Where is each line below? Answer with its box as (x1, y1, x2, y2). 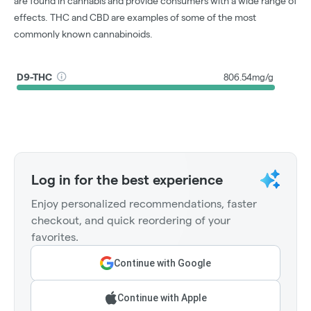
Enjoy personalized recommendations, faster (31, 198, 257, 210)
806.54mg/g (224, 72, 274, 82)
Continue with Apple (117, 292, 207, 304)
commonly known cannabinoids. (14, 28, 153, 40)
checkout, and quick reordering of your (31, 215, 230, 227)
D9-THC (17, 71, 53, 83)
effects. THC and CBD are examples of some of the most (14, 12, 256, 24)
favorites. (31, 231, 78, 244)
